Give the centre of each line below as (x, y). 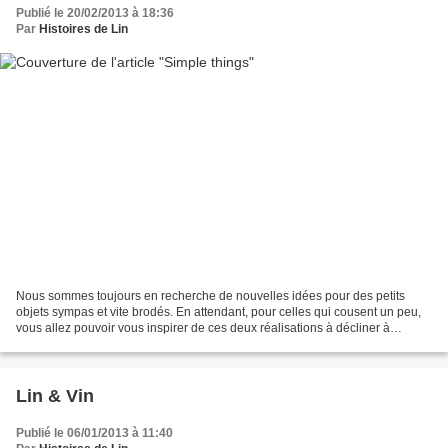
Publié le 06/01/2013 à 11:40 (94, 433)
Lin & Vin (55, 396)
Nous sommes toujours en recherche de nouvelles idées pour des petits (210, 296)
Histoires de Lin (83, 28)
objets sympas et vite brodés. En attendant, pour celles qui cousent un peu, (218, 312)
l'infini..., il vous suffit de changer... (107, 344)
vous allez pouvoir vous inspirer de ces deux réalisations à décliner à (203, 328)
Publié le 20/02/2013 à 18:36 (95, 12)
